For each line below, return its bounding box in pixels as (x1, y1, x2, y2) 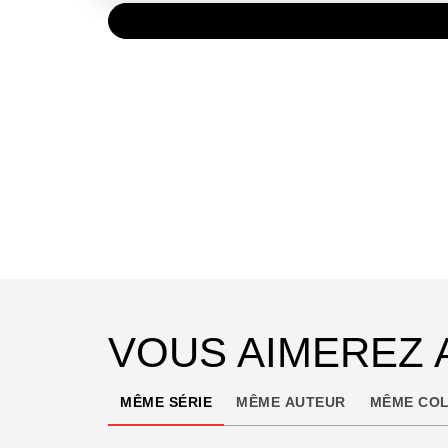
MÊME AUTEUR (236, 394, 346, 410)
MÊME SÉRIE (120, 394, 212, 410)
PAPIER (152, 12, 205, 29)
